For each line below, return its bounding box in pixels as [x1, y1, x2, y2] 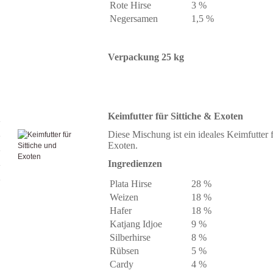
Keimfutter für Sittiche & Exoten [108, 111, 243, 121]
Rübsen [110, 246, 139, 256]
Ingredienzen [108, 158, 162, 169]
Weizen [110, 192, 138, 202]
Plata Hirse [110, 179, 152, 189]
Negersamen [110, 13, 158, 24]
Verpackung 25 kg [108, 52, 184, 62]
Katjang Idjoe [110, 219, 162, 229]
